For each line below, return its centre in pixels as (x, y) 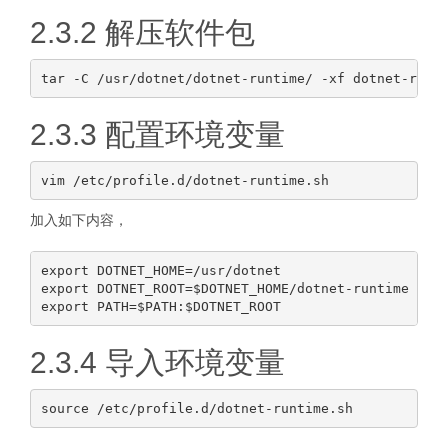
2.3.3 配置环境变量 (157, 134)
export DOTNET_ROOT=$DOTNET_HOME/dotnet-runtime (224, 288)
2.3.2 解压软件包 (142, 32)
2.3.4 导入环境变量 (157, 362)
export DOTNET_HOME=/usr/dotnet (160, 270)
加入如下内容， (79, 220)
